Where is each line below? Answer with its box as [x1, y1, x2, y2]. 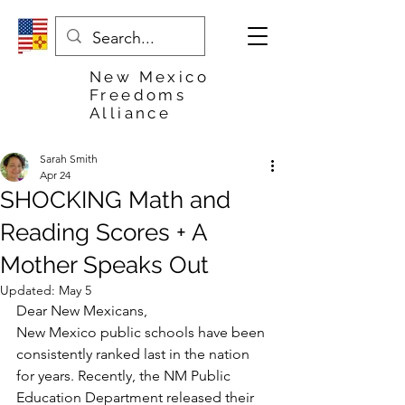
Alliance [89, 104, 172, 122]
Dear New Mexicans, [16, 302, 147, 319]
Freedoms [89, 86, 187, 104]
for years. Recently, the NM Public [16, 367, 234, 384]
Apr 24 [40, 168, 71, 182]
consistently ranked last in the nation [16, 345, 253, 363]
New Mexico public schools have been [16, 324, 268, 341]
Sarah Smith [40, 152, 98, 165]
